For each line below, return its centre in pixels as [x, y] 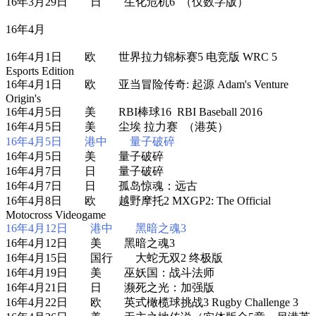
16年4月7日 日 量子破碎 [85, 171]
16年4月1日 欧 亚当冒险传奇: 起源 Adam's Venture [147, 84]
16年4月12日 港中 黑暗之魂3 [96, 228]
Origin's [23, 98]
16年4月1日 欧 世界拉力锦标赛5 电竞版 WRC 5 [141, 56]
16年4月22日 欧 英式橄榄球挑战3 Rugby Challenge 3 [152, 302]
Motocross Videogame [56, 214]
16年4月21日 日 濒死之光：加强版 [110, 287]
